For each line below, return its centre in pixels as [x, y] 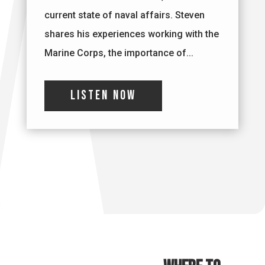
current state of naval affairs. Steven [124, 15]
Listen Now [103, 96]
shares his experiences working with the [131, 34]
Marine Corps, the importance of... [119, 53]
